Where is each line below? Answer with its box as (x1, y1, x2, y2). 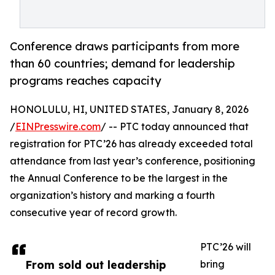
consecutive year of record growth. (10, 206, 177, 219)
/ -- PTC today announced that (101, 120, 249, 133)
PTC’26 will (200, 241, 251, 254)
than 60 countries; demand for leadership (10, 56, 235, 71)
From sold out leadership (25, 258, 166, 272)
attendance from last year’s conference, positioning (10, 155, 255, 168)
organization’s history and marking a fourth (10, 189, 215, 202)
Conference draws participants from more (10, 39, 239, 53)
